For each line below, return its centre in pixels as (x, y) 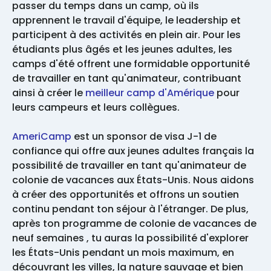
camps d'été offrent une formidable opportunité (131, 64)
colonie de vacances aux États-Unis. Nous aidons (133, 180)
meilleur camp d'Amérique (150, 93)
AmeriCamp (42, 137)
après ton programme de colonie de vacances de (134, 224)
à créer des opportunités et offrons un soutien (126, 195)
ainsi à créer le (49, 93)
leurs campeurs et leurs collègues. (97, 108)
